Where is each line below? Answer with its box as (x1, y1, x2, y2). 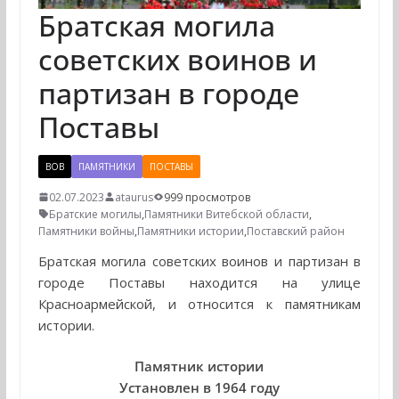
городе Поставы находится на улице (37, 273, 362, 291)
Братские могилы (48, 206, 142, 222)
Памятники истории (136, 223, 244, 239)
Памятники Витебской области (143, 206, 309, 222)
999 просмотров (163, 189, 250, 205)
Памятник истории (134, 357, 265, 376)
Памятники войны (37, 223, 134, 239)
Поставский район (246, 223, 345, 239)
